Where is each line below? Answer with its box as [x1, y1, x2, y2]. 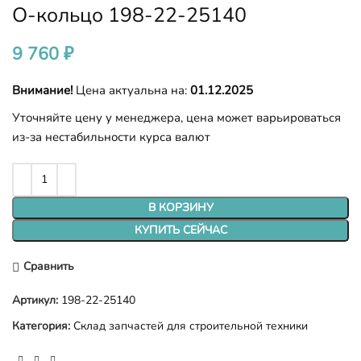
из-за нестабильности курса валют [12, 128, 210, 145]
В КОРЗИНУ [147, 199, 214, 215]
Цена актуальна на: [73, 81, 190, 98]
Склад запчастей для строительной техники [73, 317, 308, 334]
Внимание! [12, 81, 73, 98]
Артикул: [12, 292, 61, 308]
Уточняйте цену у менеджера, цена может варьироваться [12, 109, 341, 126]
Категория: [12, 317, 70, 334]
